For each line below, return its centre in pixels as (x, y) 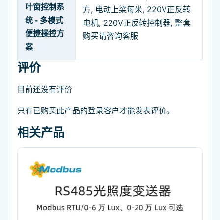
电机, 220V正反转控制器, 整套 (137, 22)
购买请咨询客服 (110, 36)
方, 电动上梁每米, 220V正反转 (137, 9)
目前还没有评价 (45, 89)
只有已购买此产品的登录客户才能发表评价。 (96, 110)
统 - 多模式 (44, 20)
